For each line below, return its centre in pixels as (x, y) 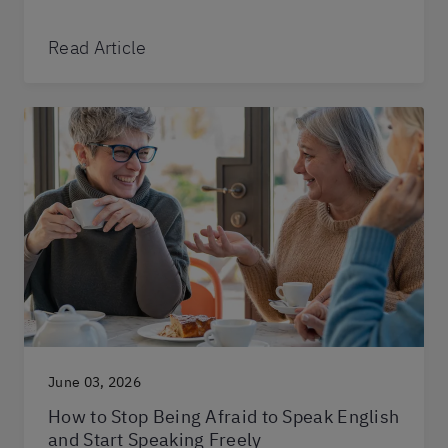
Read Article (97, 47)
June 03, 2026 (94, 381)
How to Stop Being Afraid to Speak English (224, 416)
